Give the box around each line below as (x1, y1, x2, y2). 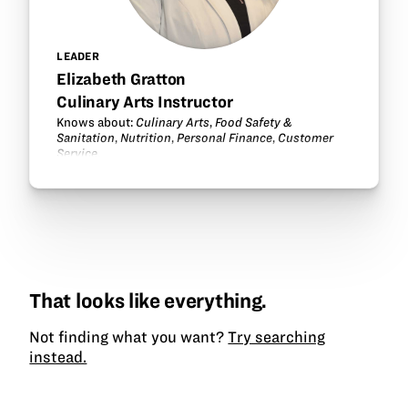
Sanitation (56, 130, 116, 145)
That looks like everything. (29, 290, 267, 312)
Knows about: (56, 115, 137, 129)
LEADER (56, 49, 99, 62)
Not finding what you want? (29, 329, 229, 346)
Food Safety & (215, 115, 293, 129)
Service (56, 146, 98, 160)
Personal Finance (177, 130, 273, 145)
